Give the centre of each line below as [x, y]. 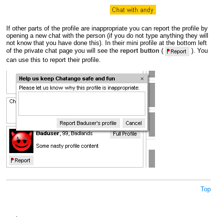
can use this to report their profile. [53, 60]
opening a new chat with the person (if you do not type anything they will [107, 35]
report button [139, 51]
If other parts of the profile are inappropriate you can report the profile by [107, 28]
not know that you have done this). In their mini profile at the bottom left [106, 43]
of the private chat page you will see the [63, 51]
